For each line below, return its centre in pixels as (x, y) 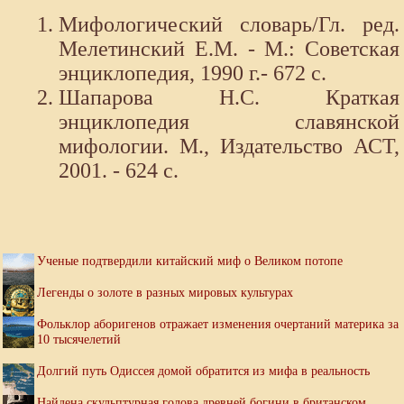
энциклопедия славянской (229, 122)
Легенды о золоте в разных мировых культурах (165, 293)
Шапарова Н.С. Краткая (229, 98)
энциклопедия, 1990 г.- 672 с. (193, 73)
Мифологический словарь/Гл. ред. (229, 25)
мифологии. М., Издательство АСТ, (229, 147)
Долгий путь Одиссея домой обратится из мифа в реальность (203, 371)
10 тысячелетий (79, 340)
